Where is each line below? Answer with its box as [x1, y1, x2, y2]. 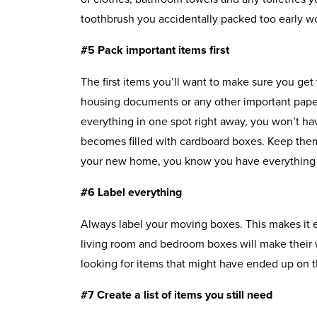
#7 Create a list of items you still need [81, 286, 272, 303]
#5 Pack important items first [81, 41, 229, 58]
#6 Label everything [81, 183, 182, 200]
